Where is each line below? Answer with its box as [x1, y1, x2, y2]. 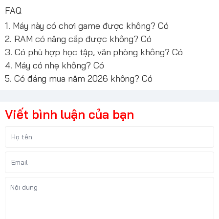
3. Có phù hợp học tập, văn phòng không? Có [5, 46, 183, 58]
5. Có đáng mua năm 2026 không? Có [5, 73, 153, 85]
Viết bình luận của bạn [5, 107, 134, 122]
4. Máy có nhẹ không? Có [5, 60, 104, 71]
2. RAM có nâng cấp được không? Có [5, 33, 152, 45]
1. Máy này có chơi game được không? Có [5, 20, 169, 32]
